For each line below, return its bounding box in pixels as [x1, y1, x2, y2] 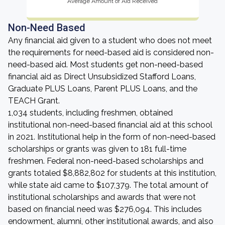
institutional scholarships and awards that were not [8, 192, 196, 202]
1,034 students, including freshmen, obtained [8, 108, 173, 118]
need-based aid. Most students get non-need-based [8, 60, 203, 69]
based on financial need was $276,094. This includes [8, 204, 202, 214]
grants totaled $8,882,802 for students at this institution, [8, 168, 216, 178]
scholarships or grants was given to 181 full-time [8, 144, 186, 154]
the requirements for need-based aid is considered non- [8, 48, 214, 57]
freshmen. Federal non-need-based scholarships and [8, 156, 203, 166]
